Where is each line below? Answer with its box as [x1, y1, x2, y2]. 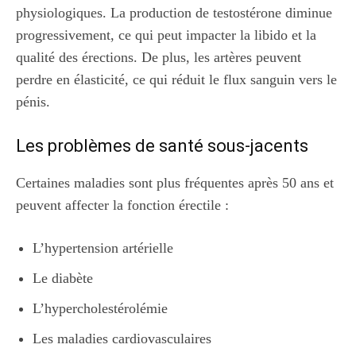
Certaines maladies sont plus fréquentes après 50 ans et [16, 174, 334, 191]
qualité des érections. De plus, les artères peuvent [16, 48, 301, 65]
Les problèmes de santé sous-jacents [16, 135, 308, 156]
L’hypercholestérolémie [33, 300, 168, 316]
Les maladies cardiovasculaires [33, 330, 211, 346]
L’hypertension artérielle [33, 239, 173, 256]
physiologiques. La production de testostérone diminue [16, 4, 332, 21]
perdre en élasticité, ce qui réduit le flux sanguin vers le [16, 71, 337, 87]
